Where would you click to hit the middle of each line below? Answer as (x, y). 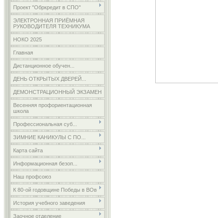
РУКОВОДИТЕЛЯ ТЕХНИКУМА (52, 26)
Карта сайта (28, 150)
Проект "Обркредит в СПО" (47, 7)
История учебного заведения (49, 203)
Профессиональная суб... (45, 124)
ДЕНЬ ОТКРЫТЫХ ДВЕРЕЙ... (50, 79)
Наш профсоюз (32, 177)
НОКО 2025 (27, 39)
